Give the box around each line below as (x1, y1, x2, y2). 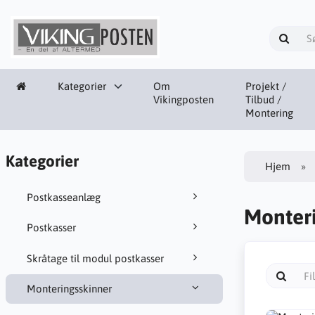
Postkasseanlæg (26, 191, 101, 203)
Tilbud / (245, 93, 281, 105)
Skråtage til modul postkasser (26, 252, 164, 264)
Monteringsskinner (26, 283, 112, 295)
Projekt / (245, 79, 286, 92)
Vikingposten (153, 93, 214, 105)
